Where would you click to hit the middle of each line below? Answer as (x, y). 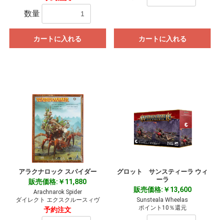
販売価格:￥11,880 (58, 182)
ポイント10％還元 (162, 208)
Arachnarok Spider (57, 192)
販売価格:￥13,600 (162, 190)
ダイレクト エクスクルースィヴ (57, 200)
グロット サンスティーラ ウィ (163, 172)
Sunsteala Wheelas (163, 200)
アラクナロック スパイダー (57, 172)
